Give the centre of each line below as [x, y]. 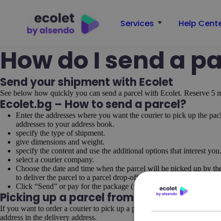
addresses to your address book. [65, 124]
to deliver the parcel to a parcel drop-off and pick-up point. [107, 177]
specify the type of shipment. [60, 133]
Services [137, 23]
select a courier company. [55, 159]
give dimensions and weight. [60, 142]
